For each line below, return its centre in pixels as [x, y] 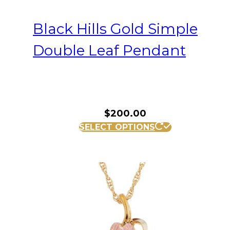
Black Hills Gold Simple [115, 29]
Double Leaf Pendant [109, 51]
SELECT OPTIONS [117, 127]
